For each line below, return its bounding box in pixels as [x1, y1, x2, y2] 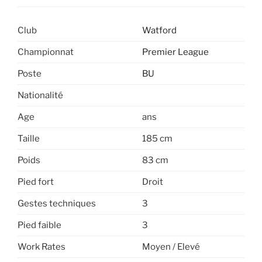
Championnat [18, 47, 74, 58]
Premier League [142, 47, 209, 58]
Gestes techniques [18, 198, 96, 209]
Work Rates [18, 242, 65, 253]
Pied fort [18, 177, 54, 188]
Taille [18, 133, 40, 144]
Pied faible [18, 220, 61, 231]
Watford [142, 25, 177, 36]
